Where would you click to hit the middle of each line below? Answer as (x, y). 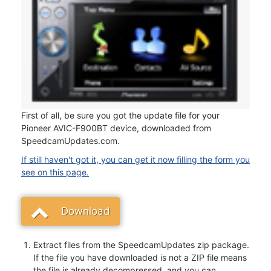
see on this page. (55, 172)
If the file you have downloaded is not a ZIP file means (140, 258)
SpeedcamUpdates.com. (70, 141)
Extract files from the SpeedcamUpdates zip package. (141, 245)
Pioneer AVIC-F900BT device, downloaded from (116, 128)
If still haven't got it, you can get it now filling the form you (135, 160)
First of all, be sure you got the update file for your (120, 116)
